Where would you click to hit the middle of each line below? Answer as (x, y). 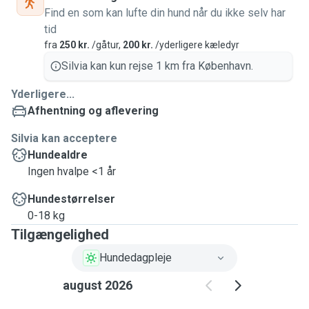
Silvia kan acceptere (64, 138)
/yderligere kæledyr (196, 45)
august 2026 (97, 285)
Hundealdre (58, 155)
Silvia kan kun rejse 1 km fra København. (157, 66)
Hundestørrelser (71, 199)
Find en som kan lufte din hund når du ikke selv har (165, 13)
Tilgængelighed (60, 235)
